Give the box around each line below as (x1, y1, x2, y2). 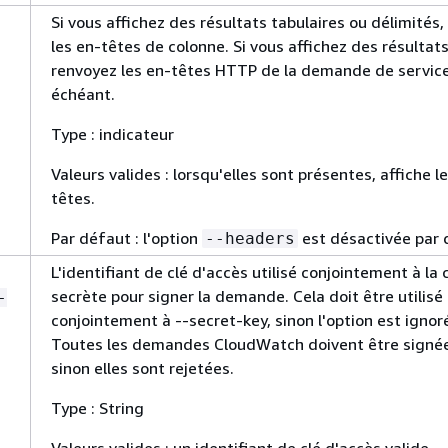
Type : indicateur (51, 124, 174, 144)
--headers (205, 229, 295, 248)
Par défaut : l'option (51, 228, 202, 248)
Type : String (51, 398, 144, 418)
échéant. (51, 84, 115, 104)
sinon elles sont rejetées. (51, 358, 234, 378)
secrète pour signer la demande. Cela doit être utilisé (51, 286, 443, 306)
